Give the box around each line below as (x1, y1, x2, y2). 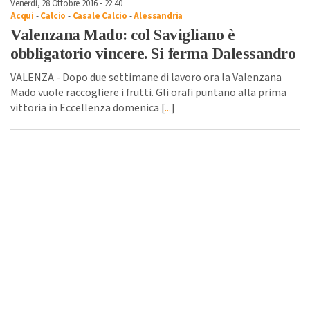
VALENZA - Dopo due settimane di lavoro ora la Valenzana (10, 70, 282, 86)
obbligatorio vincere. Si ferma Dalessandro (10, 45, 295, 63)
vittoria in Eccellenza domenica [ (10, 100, 165, 116)
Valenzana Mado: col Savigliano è (10, 26, 235, 44)
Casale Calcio (72, 10, 128, 23)
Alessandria (134, 10, 183, 23)
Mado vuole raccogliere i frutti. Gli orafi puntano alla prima (10, 85, 286, 101)
